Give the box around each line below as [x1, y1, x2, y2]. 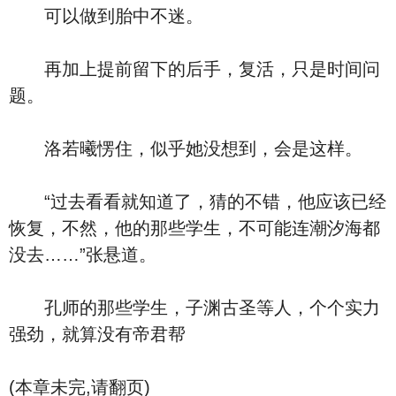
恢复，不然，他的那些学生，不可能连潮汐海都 [9, 218, 380, 238]
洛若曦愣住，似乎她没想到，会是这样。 [9, 139, 362, 158]
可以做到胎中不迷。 [9, 6, 203, 26]
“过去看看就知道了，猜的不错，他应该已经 [9, 192, 386, 211]
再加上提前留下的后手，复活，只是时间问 [9, 59, 380, 79]
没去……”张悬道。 [9, 245, 156, 264]
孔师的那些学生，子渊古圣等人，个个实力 [9, 298, 380, 317]
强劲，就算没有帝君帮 [9, 324, 186, 344]
